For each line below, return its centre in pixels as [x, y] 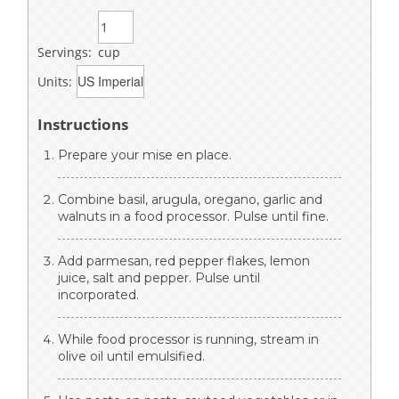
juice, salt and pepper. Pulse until [159, 278]
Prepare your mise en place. [145, 155]
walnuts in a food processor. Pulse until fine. [193, 217]
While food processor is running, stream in [188, 340]
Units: [55, 82]
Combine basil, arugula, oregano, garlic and [190, 200]
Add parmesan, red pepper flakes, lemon [184, 261]
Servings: [65, 53]
